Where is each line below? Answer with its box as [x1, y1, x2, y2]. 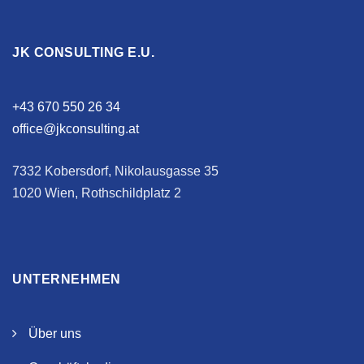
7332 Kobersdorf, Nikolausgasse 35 [12, 164, 219, 178]
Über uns [28, 327, 81, 340]
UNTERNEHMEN [12, 272, 121, 286]
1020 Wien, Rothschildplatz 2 [12, 186, 181, 200]
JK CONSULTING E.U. [12, 45, 154, 59]
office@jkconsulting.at [12, 122, 139, 136]
